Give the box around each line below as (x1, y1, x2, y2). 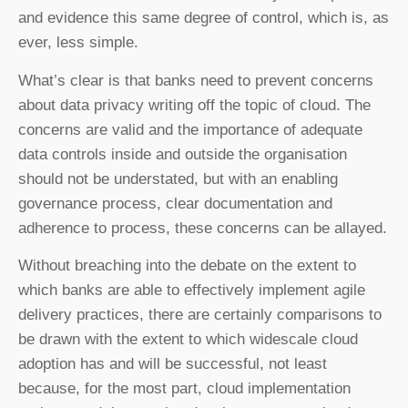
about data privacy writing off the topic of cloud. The (18, 96, 371, 114)
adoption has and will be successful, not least (18, 354, 327, 372)
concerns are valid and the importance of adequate (18, 120, 362, 138)
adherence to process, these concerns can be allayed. (18, 219, 387, 237)
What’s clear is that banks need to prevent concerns (18, 71, 373, 89)
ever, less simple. (18, 34, 138, 52)
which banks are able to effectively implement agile (18, 280, 365, 299)
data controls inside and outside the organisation (18, 145, 347, 163)
